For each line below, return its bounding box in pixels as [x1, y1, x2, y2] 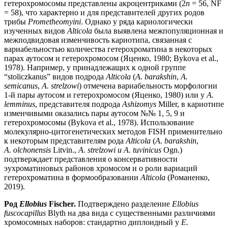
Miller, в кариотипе [156, 100, 224, 109]
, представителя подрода [35, 100, 122, 109]
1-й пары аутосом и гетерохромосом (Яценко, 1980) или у [4, 91, 207, 100]
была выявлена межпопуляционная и [92, 26, 223, 36]
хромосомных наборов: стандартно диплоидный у [4, 218, 181, 227]
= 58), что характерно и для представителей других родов [4, 8, 205, 17]
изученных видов [4, 26, 67, 36]
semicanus [4, 81, 38, 91]
